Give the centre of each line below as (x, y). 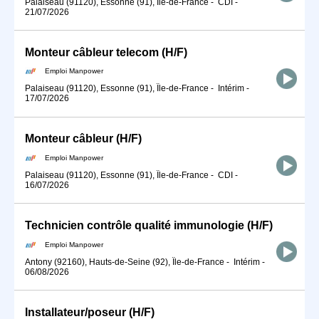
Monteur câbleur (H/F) (83, 139)
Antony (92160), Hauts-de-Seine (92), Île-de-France (125, 262)
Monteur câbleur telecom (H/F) (106, 52)
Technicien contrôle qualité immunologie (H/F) (149, 226)
